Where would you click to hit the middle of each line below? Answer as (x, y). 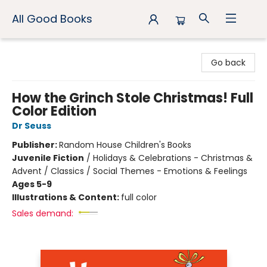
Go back (228, 63)
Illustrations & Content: (66, 197)
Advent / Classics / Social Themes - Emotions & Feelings (130, 171)
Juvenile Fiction (48, 158)
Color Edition (54, 111)
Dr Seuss (32, 126)
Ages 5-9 (32, 184)
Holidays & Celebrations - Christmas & (173, 158)
